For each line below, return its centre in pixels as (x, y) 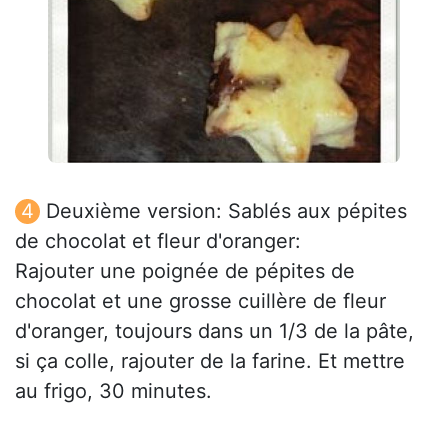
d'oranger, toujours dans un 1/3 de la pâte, (214, 331)
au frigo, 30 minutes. (113, 391)
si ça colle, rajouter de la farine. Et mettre (210, 361)
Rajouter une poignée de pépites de (185, 271)
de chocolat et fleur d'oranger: (158, 241)
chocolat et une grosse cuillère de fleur (200, 301)
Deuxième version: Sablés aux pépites (226, 211)
